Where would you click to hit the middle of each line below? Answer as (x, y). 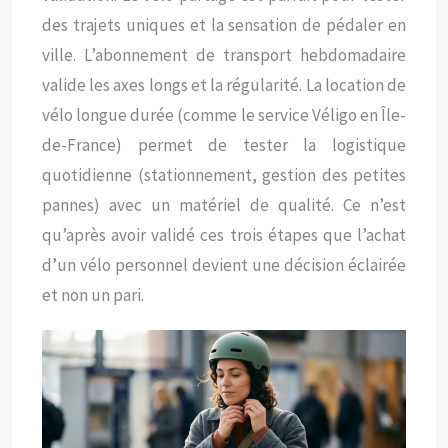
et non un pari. (93, 294)
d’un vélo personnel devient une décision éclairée (224, 264)
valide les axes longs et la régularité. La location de (224, 84)
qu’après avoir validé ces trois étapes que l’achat (224, 234)
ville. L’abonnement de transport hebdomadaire (224, 54)
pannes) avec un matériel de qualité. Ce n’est (224, 204)
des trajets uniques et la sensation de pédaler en (224, 24)
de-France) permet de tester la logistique (224, 144)
